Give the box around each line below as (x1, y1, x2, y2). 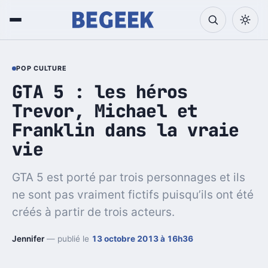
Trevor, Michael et (12, 99, 198, 123)
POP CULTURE (16, 64, 67, 73)
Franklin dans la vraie (12, 118, 239, 142)
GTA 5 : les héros (12, 80, 188, 103)
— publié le (44, 233, 92, 243)
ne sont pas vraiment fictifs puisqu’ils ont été (12, 187, 254, 202)
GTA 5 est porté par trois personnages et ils (12, 170, 245, 184)
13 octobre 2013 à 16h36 (92, 233, 193, 243)
